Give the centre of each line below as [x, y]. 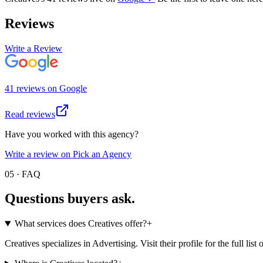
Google [73, 88]
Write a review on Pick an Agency [68, 154]
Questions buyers [56, 199]
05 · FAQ [23, 174]
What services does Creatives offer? [80, 224]
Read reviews [30, 114]
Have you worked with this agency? [72, 134]
